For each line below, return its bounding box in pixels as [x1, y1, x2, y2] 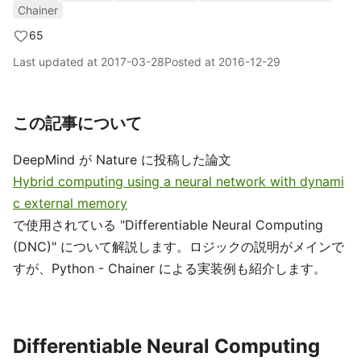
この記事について [13, 114, 158, 133]
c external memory [13, 195, 127, 211]
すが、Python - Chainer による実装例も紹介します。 [13, 260, 326, 276]
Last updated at [13, 55, 101, 68]
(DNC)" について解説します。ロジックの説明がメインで [13, 239, 344, 255]
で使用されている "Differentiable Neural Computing [13, 217, 323, 233]
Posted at [164, 55, 218, 68]
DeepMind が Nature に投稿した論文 [13, 151, 231, 168]
